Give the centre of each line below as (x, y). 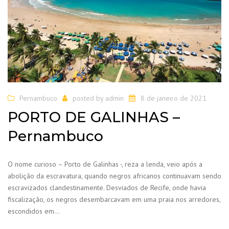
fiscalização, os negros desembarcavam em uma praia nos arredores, (114, 200)
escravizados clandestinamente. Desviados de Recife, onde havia (107, 188)
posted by (89, 98)
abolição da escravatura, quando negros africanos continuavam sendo (114, 176)
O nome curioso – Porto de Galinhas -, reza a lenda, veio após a (105, 164)
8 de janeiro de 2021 (174, 98)
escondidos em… (34, 211)
